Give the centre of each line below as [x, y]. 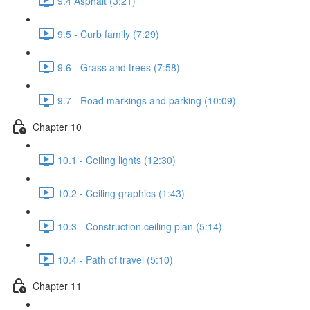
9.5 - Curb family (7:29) [108, 34]
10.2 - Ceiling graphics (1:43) [121, 193]
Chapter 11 [57, 285]
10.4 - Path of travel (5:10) [115, 259]
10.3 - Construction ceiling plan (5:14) [140, 226]
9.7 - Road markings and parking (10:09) [147, 100]
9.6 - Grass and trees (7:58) [119, 67]
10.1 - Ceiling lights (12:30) [117, 159]
